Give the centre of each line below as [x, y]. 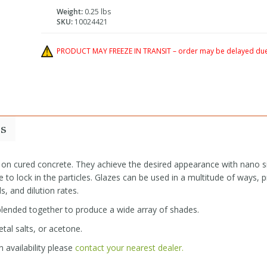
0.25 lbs [97, 12]
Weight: [69, 12]
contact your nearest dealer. [129, 248]
